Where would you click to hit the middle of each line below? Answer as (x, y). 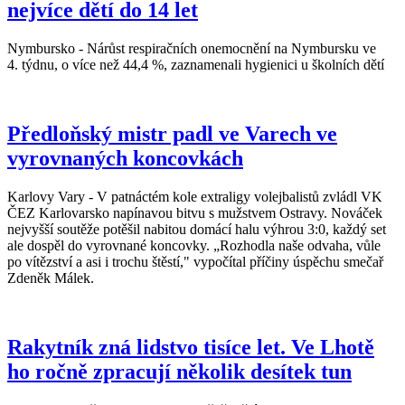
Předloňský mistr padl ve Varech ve (172, 133)
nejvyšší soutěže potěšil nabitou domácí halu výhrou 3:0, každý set (197, 229)
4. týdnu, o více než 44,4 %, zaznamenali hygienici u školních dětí (196, 65)
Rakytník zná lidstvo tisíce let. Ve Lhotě (191, 347)
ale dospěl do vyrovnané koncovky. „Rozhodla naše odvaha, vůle (194, 245)
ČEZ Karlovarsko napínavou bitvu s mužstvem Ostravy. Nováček (195, 212)
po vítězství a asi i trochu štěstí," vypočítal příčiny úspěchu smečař (195, 261)
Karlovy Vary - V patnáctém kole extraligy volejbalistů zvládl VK (195, 196)
